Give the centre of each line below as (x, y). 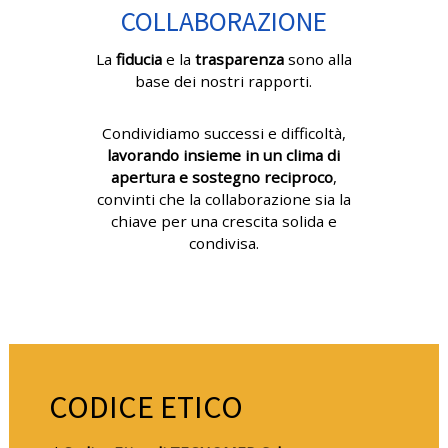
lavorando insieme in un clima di (224, 155)
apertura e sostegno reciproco (221, 177)
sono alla (319, 59)
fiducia (140, 59)
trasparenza (241, 59)
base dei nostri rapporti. (224, 81)
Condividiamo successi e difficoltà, (223, 133)
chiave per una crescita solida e (223, 221)
